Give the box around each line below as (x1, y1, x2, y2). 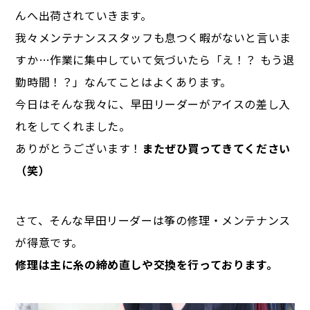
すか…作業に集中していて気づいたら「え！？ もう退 (15, 51, 295, 69)
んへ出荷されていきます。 (15, 7, 152, 24)
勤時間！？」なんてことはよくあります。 (15, 73, 232, 91)
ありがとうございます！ (15, 140, 143, 157)
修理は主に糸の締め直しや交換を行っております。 (15, 256, 278, 273)
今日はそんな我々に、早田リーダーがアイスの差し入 (15, 95, 291, 113)
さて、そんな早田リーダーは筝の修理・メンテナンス (15, 212, 291, 229)
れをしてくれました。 (15, 118, 131, 135)
